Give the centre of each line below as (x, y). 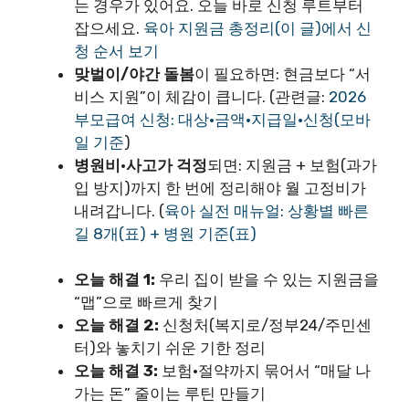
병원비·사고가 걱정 (141, 165)
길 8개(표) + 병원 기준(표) (165, 233)
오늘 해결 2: (116, 325)
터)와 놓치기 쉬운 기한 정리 (170, 348)
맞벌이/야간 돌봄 (134, 73)
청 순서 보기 (116, 51)
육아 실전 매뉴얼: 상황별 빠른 (267, 210)
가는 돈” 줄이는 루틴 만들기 (170, 393)
